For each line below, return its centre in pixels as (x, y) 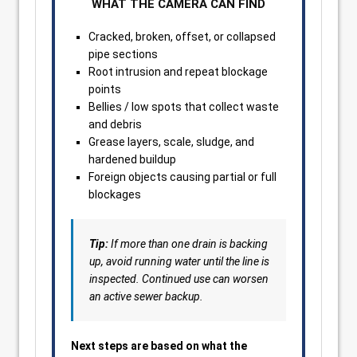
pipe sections (123, 54)
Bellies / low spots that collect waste (184, 107)
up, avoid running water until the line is (179, 261)
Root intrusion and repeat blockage (178, 72)
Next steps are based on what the (159, 346)
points (105, 89)
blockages (115, 194)
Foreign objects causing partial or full (182, 177)
